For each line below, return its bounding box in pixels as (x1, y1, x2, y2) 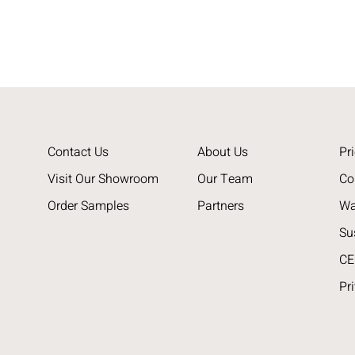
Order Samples (48, 196, 129, 216)
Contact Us (48, 142, 109, 162)
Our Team (197, 169, 253, 189)
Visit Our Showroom (48, 169, 158, 189)
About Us (197, 142, 248, 162)
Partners (197, 196, 244, 216)
